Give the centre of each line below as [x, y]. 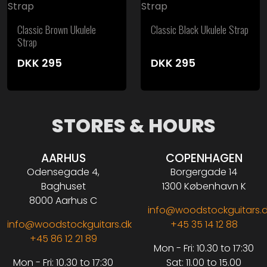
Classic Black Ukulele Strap [200, 30]
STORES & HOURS [133, 126]
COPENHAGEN [204, 159]
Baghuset [63, 187]
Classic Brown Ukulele [57, 30]
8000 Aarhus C [63, 201]
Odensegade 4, [63, 172]
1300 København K [204, 187]
